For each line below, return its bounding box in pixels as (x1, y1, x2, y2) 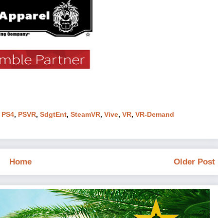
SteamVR (71, 110, 100, 118)
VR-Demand (135, 110, 174, 118)
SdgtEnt (40, 110, 67, 118)
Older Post (174, 157, 215, 166)
